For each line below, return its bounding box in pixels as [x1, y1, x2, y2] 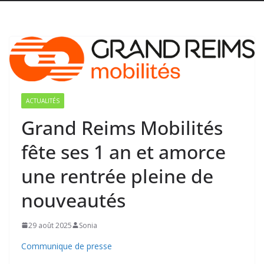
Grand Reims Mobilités [21, 114, 223, 140]
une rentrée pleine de [21, 163, 213, 189]
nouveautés [21, 187, 126, 213]
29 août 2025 [28, 220, 72, 230]
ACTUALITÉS [26, 96, 60, 105]
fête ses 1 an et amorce [21, 138, 226, 164]
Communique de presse [21, 240, 112, 252]
